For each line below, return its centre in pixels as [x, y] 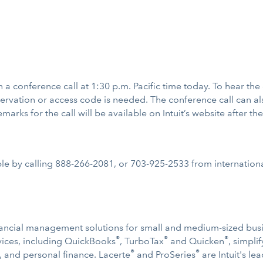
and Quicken [196, 241]
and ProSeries [165, 254]
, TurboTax [142, 241]
